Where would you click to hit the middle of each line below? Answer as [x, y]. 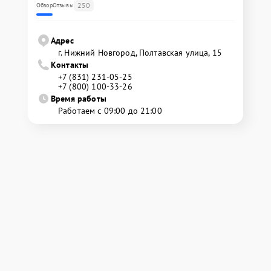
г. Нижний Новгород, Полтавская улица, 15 [140, 52]
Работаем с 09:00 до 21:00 [110, 110]
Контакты [70, 64]
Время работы [79, 98]
